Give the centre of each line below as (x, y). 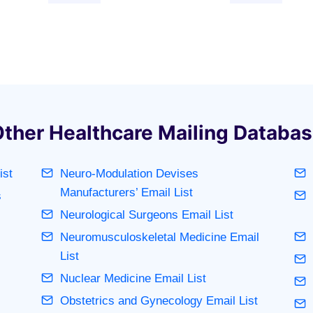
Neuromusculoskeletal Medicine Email (159, 237)
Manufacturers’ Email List (126, 192)
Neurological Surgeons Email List (146, 214)
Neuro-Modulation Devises (129, 173)
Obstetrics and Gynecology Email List (159, 300)
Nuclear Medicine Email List (133, 278)
